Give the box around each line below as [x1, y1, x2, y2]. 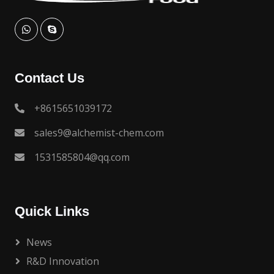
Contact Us [15, 70, 84, 86]
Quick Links [15, 204, 89, 219]
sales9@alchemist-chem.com [34, 126, 164, 139]
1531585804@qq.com [34, 150, 130, 164]
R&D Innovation [26, 254, 99, 268]
